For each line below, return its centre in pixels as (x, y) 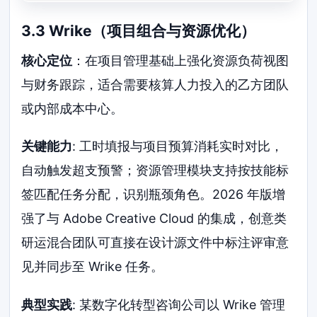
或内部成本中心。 (73, 108)
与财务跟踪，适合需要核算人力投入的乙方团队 (155, 84)
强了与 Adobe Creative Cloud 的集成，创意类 (154, 219)
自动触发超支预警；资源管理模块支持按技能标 (155, 171)
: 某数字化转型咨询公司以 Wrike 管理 (179, 305)
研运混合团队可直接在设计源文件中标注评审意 (155, 243)
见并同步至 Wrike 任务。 (93, 267)
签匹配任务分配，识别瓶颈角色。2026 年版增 (154, 195)
